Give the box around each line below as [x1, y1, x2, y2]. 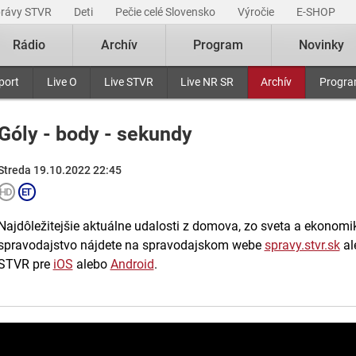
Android [110, 257, 154, 272]
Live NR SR [180, 75, 234, 88]
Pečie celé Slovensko [115, 6, 218, 18]
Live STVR [103, 75, 153, 88]
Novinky [299, 37, 345, 52]
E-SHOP [296, 6, 338, 18]
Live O [46, 75, 77, 88]
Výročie [238, 6, 277, 18]
